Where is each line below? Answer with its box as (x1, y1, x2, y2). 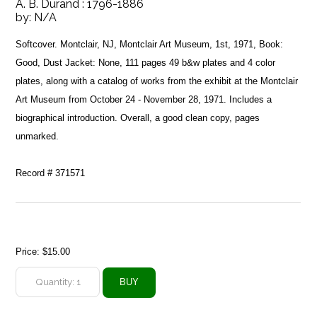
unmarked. (16, 130, 59, 142)
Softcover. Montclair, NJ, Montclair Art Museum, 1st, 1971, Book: (16, 38, 284, 50)
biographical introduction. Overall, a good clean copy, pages (16, 112, 260, 123)
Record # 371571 (16, 167, 86, 178)
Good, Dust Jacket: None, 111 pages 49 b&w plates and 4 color (16, 57, 276, 68)
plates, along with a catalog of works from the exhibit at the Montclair (16, 75, 299, 86)
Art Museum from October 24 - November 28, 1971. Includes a (16, 93, 272, 105)
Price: (16, 246, 43, 257)
